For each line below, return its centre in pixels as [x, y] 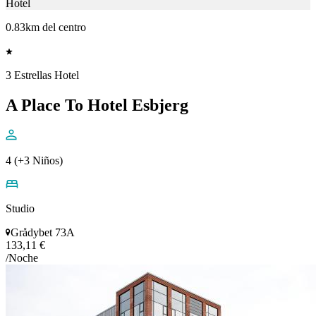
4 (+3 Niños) [34, 160]
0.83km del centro [46, 27]
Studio [20, 208]
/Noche [22, 257]
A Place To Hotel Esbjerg [97, 105]
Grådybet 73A [43, 232]
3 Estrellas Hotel [42, 75]
